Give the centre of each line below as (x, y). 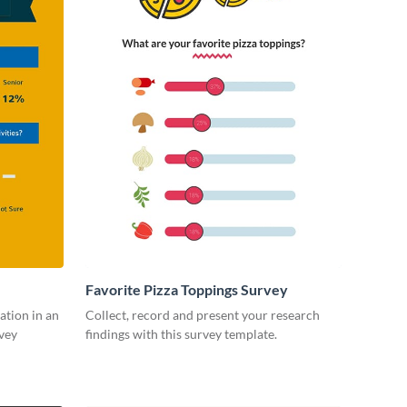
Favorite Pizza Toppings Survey (187, 289)
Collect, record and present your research (203, 314)
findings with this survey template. (181, 333)
